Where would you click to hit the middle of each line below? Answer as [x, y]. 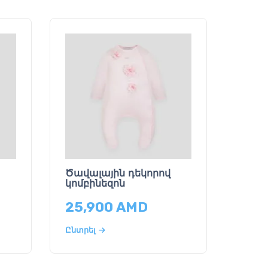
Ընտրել [81, 229]
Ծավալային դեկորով [118, 173]
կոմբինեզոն [95, 184]
